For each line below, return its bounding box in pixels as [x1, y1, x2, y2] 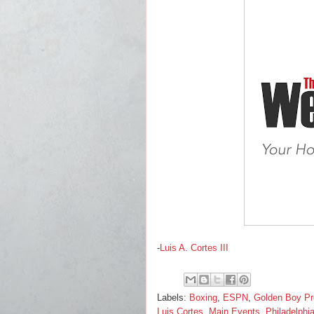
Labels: [157, 292, 189, 303]
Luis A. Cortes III [160, 243, 228, 253]
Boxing [189, 292, 217, 303]
